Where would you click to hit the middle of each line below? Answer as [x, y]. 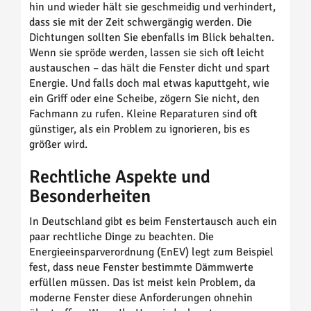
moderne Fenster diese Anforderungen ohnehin [141, 297]
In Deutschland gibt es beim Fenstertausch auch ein [153, 221]
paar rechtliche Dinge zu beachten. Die [121, 236]
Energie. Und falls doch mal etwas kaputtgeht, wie [149, 83]
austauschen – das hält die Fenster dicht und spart [150, 68]
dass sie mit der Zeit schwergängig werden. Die [141, 22]
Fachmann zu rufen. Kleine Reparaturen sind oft [143, 114]
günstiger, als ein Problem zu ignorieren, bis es [140, 129]
